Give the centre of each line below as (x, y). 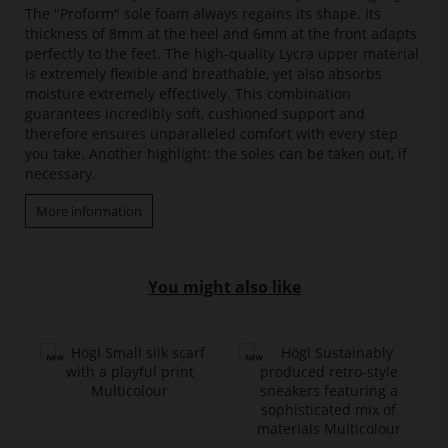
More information (89, 211)
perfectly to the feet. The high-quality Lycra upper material (222, 54)
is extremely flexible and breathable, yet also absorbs (203, 74)
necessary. (60, 174)
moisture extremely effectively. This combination (188, 94)
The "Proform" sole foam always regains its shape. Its (203, 14)
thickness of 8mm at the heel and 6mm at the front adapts (221, 34)
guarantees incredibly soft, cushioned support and (195, 114)
